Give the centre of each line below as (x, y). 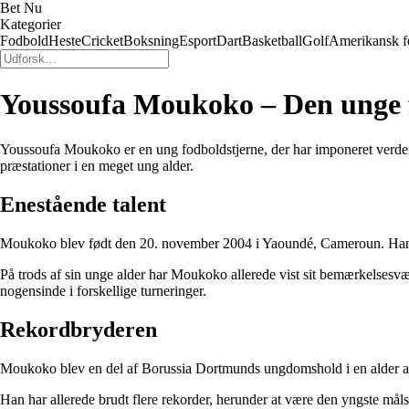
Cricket (102, 41)
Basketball (272, 41)
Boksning (151, 41)
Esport (198, 41)
